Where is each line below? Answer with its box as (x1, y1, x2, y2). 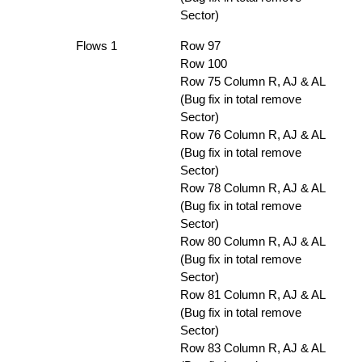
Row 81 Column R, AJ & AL (180, 288, 325, 301)
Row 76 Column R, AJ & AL (180, 128, 325, 141)
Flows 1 (76, 39, 117, 53)
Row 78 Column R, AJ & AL (180, 181, 325, 195)
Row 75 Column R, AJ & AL (180, 74, 325, 88)
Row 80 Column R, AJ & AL (180, 234, 325, 248)
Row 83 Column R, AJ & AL (180, 341, 325, 355)
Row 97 (180, 39, 221, 53)
